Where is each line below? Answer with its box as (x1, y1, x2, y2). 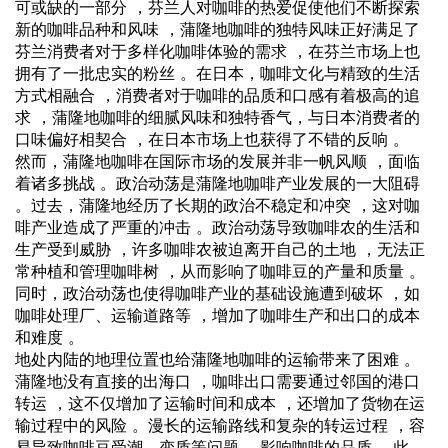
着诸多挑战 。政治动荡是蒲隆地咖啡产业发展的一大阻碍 (15, 172, 420, 193)
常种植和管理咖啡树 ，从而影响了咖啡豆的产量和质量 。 (15, 260, 425, 281)
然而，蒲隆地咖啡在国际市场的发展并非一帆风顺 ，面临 (15, 150, 420, 171)
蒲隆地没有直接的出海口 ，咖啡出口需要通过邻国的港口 (15, 370, 420, 391)
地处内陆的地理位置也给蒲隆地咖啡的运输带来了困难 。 (15, 348, 420, 369)
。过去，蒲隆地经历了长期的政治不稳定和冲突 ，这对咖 (15, 194, 420, 215)
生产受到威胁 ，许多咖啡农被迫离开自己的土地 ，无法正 (15, 238, 425, 259)
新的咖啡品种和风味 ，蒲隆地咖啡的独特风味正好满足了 (15, 18, 420, 39)
